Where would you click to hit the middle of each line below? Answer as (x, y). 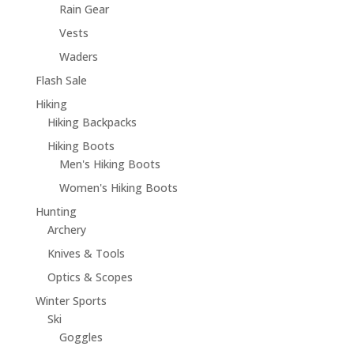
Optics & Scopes (90, 277)
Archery (66, 229)
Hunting (56, 211)
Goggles (81, 337)
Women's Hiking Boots (118, 187)
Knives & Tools (86, 253)
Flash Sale (61, 80)
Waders (78, 56)
